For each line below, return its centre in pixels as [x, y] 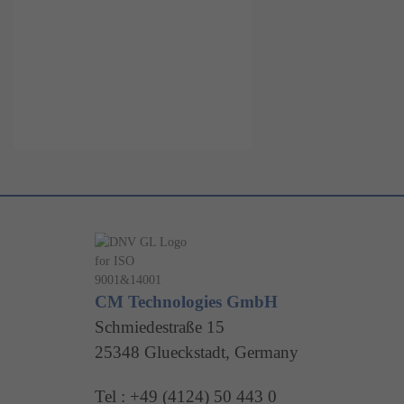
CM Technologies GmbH [186, 302]
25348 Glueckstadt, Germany [197, 352]
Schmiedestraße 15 [160, 327]
